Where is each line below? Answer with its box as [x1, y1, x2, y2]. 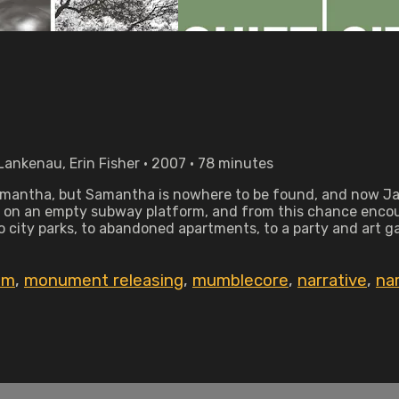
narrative [297, 271, 367, 290]
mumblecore [192, 271, 289, 290]
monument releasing [24, 271, 183, 290]
